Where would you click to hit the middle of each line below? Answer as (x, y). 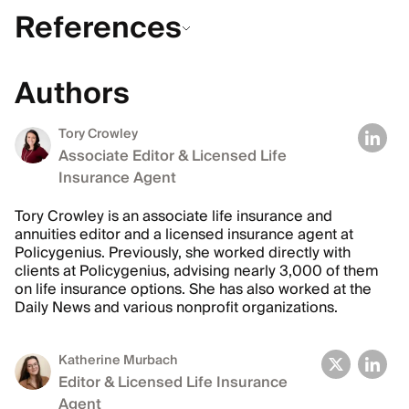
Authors (72, 94)
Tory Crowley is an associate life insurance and (173, 216)
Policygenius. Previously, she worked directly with (183, 253)
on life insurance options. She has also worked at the (193, 289)
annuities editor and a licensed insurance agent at (184, 235)
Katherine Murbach (118, 361)
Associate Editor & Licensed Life (173, 156)
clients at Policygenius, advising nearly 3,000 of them (197, 271)
